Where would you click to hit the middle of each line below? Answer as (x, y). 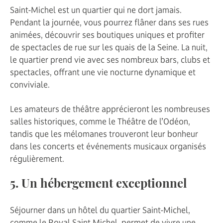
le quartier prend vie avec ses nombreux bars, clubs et (110, 59)
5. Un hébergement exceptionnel (98, 184)
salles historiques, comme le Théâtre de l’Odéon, (100, 121)
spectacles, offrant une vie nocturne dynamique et (103, 72)
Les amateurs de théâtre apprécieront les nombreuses (110, 109)
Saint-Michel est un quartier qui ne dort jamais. (96, 10)
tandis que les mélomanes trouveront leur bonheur (104, 134)
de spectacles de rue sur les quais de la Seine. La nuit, (109, 47)
